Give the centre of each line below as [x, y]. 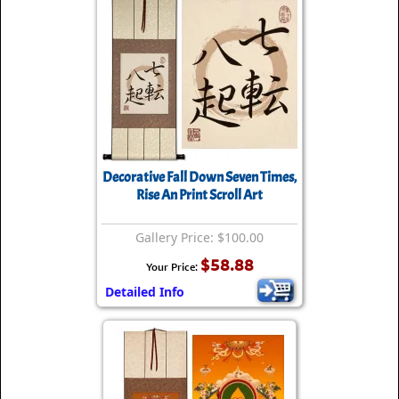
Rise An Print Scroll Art [199, 195]
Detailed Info [145, 292]
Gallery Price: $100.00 [199, 238]
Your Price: [173, 267]
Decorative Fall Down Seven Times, [199, 178]
